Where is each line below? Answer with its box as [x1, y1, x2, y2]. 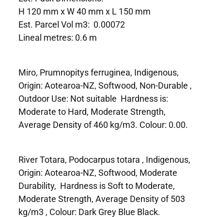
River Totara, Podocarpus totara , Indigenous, [18, 153, 190, 165]
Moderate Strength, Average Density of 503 [18, 192, 185, 204]
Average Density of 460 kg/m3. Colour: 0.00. [18, 118, 188, 130]
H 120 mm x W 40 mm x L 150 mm [18, 5, 151, 17]
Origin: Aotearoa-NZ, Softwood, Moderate [18, 166, 177, 178]
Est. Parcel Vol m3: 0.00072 [18, 18, 125, 30]
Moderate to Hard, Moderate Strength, [18, 105, 166, 117]
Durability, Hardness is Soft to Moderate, [18, 179, 175, 191]
